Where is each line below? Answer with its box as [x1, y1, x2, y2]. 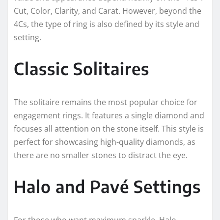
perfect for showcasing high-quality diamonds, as [14, 137, 195, 148]
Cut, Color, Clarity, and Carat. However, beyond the [14, 5, 201, 17]
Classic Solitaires [14, 58, 149, 79]
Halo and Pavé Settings [14, 176, 201, 197]
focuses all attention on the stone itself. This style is [14, 123, 204, 135]
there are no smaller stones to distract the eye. [14, 150, 188, 161]
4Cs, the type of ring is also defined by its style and [14, 19, 199, 30]
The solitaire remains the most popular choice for [14, 97, 197, 108]
